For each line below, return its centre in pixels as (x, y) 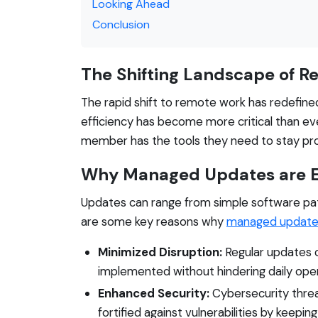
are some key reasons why (154, 221)
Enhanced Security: (154, 293)
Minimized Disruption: (160, 252)
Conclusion (121, 24)
